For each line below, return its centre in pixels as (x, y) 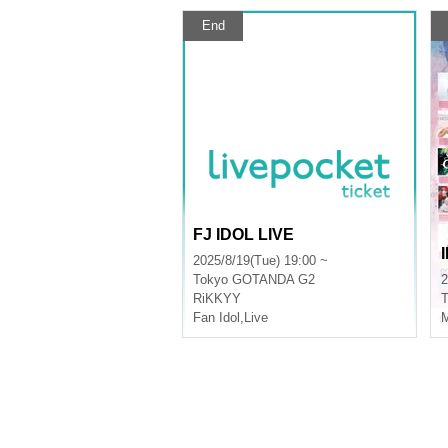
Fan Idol (216, 317)
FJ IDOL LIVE (243, 234)
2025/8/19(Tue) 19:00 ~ (260, 260)
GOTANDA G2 (273, 279)
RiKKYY (217, 298)
